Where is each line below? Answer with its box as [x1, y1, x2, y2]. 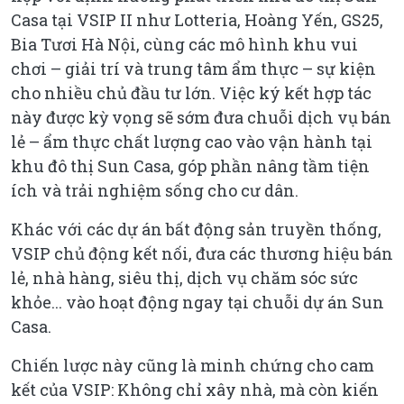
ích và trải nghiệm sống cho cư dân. [11, 179, 298, 202]
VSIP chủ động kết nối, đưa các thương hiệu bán [11, 243, 393, 265]
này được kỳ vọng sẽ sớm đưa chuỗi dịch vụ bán [11, 106, 391, 129]
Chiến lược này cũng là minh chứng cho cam [11, 354, 374, 377]
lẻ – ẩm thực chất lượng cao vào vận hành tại [11, 131, 372, 153]
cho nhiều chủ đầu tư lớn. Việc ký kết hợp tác [11, 82, 372, 105]
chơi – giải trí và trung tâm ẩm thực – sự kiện [11, 58, 376, 80]
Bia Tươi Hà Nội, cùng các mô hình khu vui [11, 33, 358, 56]
